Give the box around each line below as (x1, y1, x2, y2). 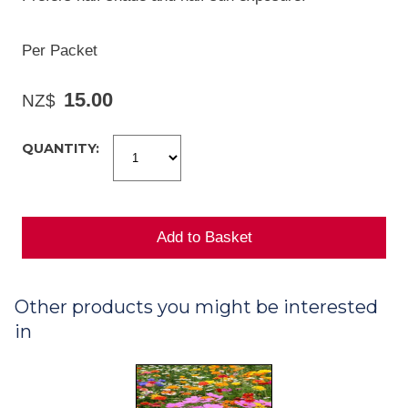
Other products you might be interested (15, 296, 378, 319)
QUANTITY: (22, 139, 99, 157)
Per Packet (22, 41, 97, 59)
